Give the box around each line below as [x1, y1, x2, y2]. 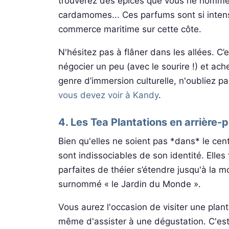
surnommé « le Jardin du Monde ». [58, 178, 201, 189]
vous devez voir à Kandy [58, 90, 158, 101]
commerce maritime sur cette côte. [58, 24, 201, 34]
